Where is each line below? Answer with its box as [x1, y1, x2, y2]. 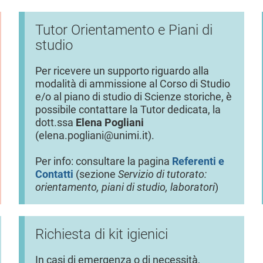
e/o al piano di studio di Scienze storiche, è [35, 90, 232, 103]
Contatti [35, 168, 74, 180]
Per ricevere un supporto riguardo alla [35, 65, 210, 77]
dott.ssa [35, 116, 76, 129]
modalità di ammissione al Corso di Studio [35, 77, 231, 90]
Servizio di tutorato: [118, 168, 207, 180]
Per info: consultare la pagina [35, 155, 173, 167]
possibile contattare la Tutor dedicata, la [35, 103, 221, 116]
